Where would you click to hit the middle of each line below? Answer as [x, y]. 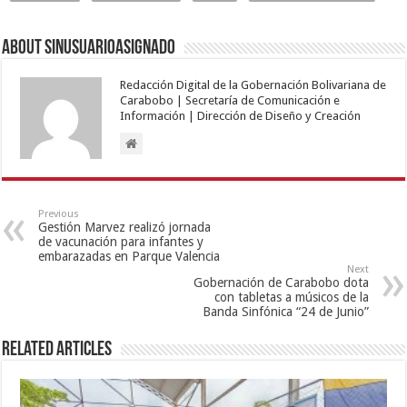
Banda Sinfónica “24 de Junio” [285, 311]
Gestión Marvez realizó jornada [125, 227]
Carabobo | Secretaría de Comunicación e [230, 100]
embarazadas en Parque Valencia [129, 256]
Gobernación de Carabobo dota [281, 282]
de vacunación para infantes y [121, 241]
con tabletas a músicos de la [291, 297]
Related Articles [57, 350]
